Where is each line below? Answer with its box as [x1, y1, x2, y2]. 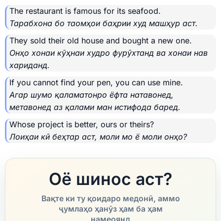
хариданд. [9, 60, 50, 71]
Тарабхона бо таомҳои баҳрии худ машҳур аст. [9, 18, 198, 29]
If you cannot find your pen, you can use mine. [9, 77, 183, 88]
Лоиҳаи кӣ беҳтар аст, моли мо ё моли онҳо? [9, 132, 187, 142]
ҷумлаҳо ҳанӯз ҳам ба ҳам [58, 204, 163, 214]
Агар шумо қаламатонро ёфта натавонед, [9, 90, 174, 100]
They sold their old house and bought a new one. [9, 36, 192, 46]
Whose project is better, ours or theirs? [9, 119, 154, 130]
